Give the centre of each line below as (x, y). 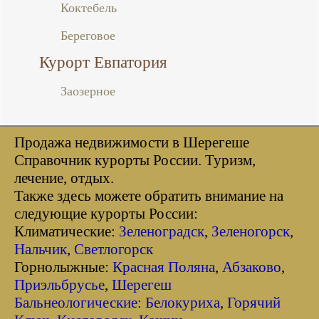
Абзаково (252, 267)
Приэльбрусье (59, 285)
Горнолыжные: (63, 267)
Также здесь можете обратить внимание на (149, 196)
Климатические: (67, 231)
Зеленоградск (162, 231)
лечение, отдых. (64, 178)
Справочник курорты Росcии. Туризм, (135, 160)
